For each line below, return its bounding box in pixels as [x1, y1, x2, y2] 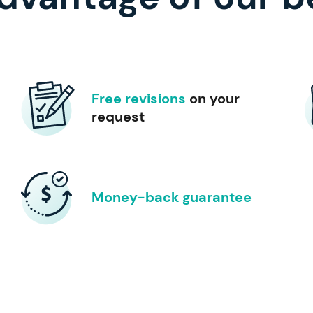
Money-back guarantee [91, 187, 252, 206]
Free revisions [91, 89, 186, 108]
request [91, 107, 145, 126]
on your [185, 89, 240, 108]
